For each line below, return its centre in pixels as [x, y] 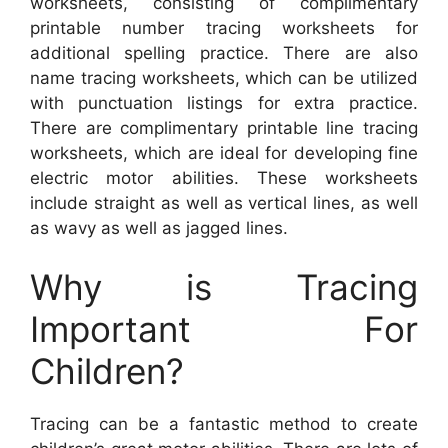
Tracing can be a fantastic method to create [224, 424]
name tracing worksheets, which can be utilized [224, 77]
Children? [107, 371]
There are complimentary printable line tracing [224, 127]
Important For [224, 329]
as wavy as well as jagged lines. [159, 227]
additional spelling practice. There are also [224, 52]
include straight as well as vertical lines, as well [224, 202]
